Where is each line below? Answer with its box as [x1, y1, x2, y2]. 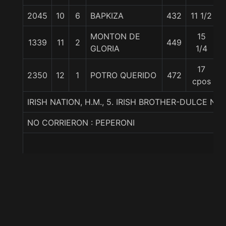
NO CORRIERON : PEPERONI [27, 118, 135, 128]
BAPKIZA [90, 11, 124, 21]
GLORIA [90, 43, 120, 53]
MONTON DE [90, 31, 140, 41]
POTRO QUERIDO [90, 70, 156, 80]
